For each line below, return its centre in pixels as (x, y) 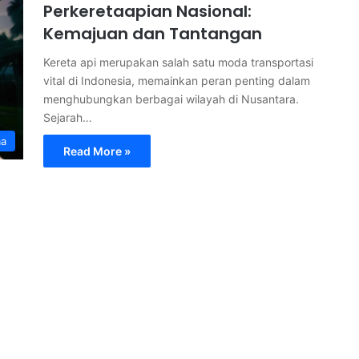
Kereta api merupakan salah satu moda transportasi (178, 62)
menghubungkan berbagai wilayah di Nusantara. (171, 99)
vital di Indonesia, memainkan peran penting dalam (177, 81)
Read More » (97, 151)
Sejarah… (68, 117)
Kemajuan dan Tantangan (153, 34)
